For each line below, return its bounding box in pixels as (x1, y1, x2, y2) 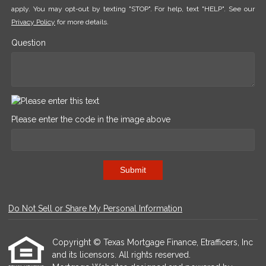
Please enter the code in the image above (11, 114, 170, 124)
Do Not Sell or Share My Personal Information (8, 204, 182, 213)
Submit (120, 165, 146, 175)
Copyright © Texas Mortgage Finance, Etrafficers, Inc (52, 237, 253, 247)
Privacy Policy (11, 18, 55, 27)
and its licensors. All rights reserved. (52, 250, 191, 259)
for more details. (55, 18, 109, 27)
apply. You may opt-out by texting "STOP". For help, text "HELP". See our (11, 5, 255, 14)
